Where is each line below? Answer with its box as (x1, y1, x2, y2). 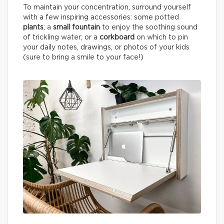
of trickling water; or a (23, 34, 99, 41)
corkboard (99, 34, 134, 41)
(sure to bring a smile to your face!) (23, 54, 145, 61)
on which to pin (134, 34, 188, 41)
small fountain (53, 24, 100, 31)
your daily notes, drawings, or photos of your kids (23, 44, 189, 51)
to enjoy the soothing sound (100, 24, 197, 31)
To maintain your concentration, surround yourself (23, 4, 191, 11)
